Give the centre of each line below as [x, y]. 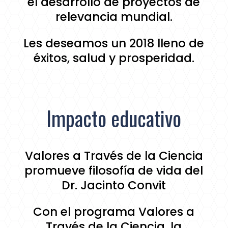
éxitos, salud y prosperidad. [114, 58]
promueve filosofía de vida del [114, 171]
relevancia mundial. [114, 17]
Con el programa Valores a [114, 212]
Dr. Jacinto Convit [114, 186]
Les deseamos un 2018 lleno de [114, 44]
